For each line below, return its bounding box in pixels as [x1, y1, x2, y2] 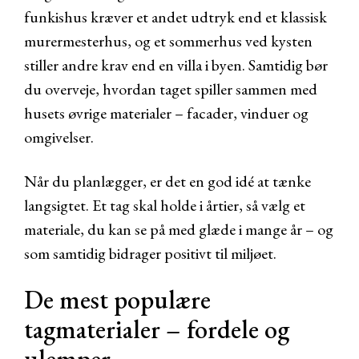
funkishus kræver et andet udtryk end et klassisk [24, 6, 327, 27]
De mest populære [24, 283, 211, 317]
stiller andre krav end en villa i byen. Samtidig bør [24, 54, 328, 75]
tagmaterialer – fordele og [24, 313, 289, 346]
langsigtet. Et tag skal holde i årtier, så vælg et [24, 195, 305, 216]
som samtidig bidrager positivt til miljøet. [24, 243, 276, 264]
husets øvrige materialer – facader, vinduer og [24, 103, 309, 123]
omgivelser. [24, 127, 94, 147]
